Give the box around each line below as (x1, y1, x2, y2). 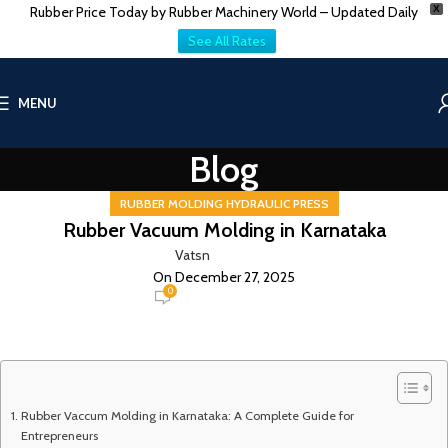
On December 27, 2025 (153, 268, 295, 286)
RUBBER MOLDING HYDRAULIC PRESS (119, 196, 329, 211)
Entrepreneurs (20, 428, 98, 443)
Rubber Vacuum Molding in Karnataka (62, 218, 386, 242)
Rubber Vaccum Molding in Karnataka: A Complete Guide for (20, 408, 354, 423)
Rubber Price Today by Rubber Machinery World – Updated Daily (30, 3, 418, 21)
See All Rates (187, 33, 266, 49)
